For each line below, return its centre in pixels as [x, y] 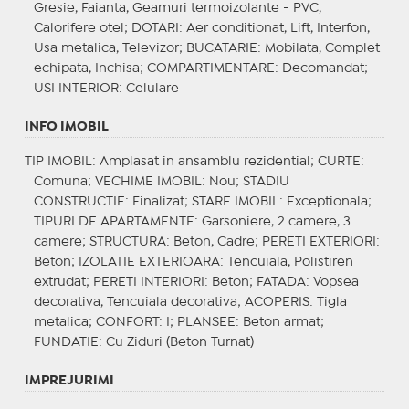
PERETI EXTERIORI [319, 241]
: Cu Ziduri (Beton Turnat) [176, 342]
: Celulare [148, 88]
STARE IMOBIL [235, 201]
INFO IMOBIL [66, 126]
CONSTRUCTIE [79, 201]
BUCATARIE [221, 48]
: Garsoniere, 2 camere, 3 [272, 221]
